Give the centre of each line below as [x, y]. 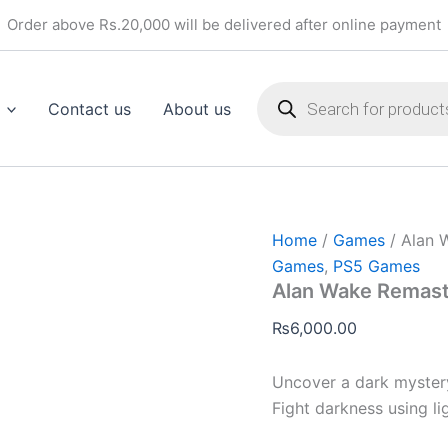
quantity [298, 88]
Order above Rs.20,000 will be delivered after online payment [224, 24]
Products [286, 80]
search [279, 100]
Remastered [311, 48]
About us [197, 108]
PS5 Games [376, 266]
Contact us [90, 108]
